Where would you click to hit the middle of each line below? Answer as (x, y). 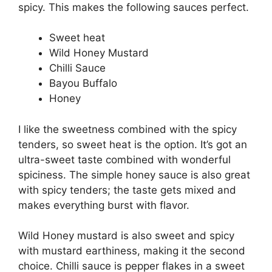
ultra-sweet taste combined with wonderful (124, 159)
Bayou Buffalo (83, 83)
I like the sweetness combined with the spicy (127, 129)
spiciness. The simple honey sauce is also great (134, 175)
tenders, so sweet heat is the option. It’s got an (133, 144)
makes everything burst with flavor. (104, 205)
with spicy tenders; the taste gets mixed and (127, 190)
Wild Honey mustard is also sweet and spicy (126, 236)
